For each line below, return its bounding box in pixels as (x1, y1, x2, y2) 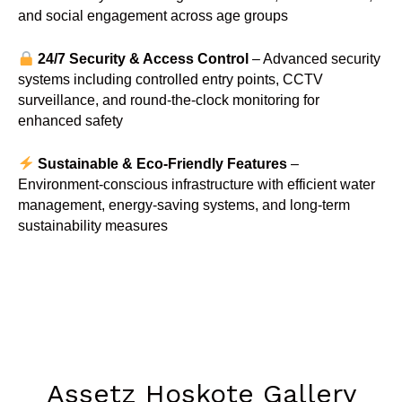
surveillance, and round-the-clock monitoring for (18, 92, 319, 108)
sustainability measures (18, 217, 168, 233)
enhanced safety (18, 112, 123, 128)
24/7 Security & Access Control (37, 50, 249, 66)
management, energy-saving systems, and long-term (18, 197, 350, 213)
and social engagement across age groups (18, 8, 288, 24)
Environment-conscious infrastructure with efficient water (18, 176, 375, 192)
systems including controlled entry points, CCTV (18, 71, 323, 87)
